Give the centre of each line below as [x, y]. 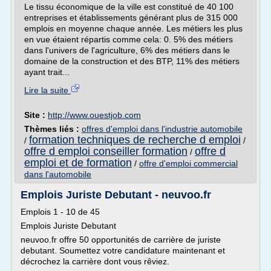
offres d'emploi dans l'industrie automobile [162, 129]
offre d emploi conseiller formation [106, 151]
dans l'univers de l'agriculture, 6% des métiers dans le [127, 50]
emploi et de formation [78, 163]
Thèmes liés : [53, 129]
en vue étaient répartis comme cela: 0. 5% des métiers [129, 39]
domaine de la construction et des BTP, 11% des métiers [132, 61]
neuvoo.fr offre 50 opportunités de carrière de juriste [121, 240]
